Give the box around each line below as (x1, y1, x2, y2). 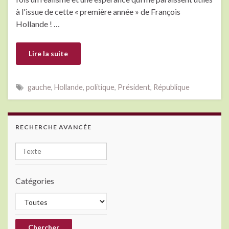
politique (86, 82, 114, 91)
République (153, 82, 190, 91)
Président (118, 82, 150, 91)
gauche (28, 82, 51, 91)
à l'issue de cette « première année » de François (16, 6, 180, 16)
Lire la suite (29, 49, 68, 58)
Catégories (15, 175, 54, 186)
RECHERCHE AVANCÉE (15, 123, 91, 131)
